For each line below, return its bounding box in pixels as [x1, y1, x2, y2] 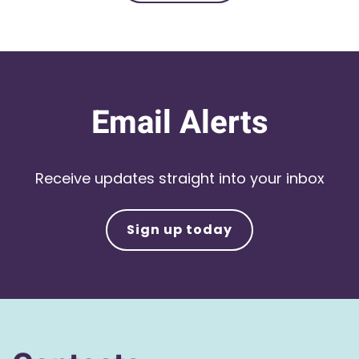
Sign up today [127, 220, 232, 239]
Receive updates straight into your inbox [34, 167, 325, 188]
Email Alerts [91, 99, 268, 147]
